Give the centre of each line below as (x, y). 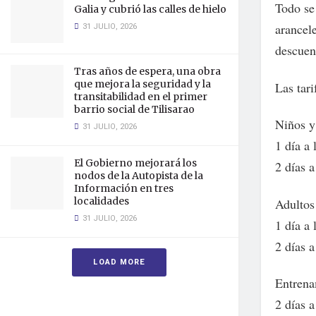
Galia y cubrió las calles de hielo (150, 9)
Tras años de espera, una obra (147, 71)
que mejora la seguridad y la (142, 84)
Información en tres (124, 188)
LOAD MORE (119, 262)
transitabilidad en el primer (141, 97)
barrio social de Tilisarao (134, 109)
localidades (102, 201)
